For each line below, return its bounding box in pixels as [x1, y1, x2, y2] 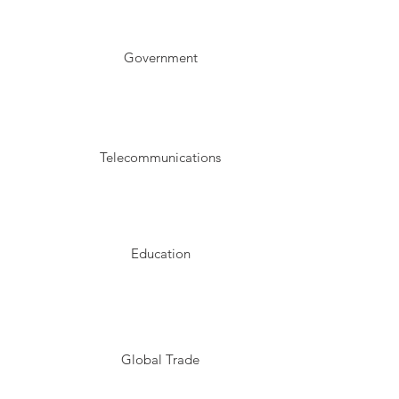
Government [123, 49, 198, 66]
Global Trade [121, 351, 199, 368]
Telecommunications [100, 149, 221, 166]
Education [130, 245, 191, 262]
